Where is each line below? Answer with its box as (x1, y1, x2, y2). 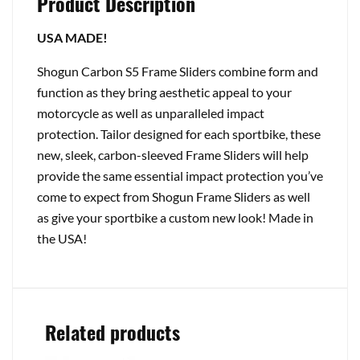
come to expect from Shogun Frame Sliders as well (37, 189, 310, 205)
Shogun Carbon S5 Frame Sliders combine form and (37, 63, 318, 80)
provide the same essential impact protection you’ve (37, 168, 323, 184)
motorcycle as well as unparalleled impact (37, 105, 264, 121)
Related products (45, 317, 180, 347)
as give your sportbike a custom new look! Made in (37, 210, 313, 226)
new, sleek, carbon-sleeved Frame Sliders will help (37, 147, 309, 163)
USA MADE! (37, 30, 108, 46)
